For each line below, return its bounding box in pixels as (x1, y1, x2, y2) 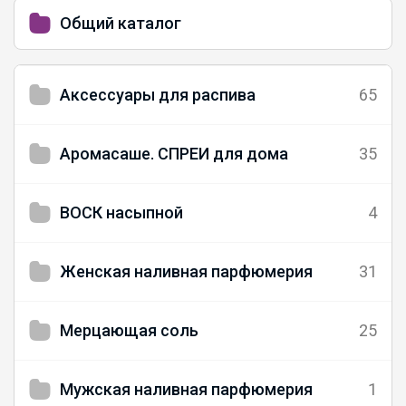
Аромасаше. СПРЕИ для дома (60, 143, 288, 163)
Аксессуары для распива (60, 84, 256, 104)
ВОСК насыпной (60, 202, 183, 222)
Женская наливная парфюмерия (60, 261, 313, 281)
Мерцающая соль (60, 320, 198, 340)
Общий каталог (60, 13, 181, 33)
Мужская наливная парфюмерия (60, 379, 313, 399)
